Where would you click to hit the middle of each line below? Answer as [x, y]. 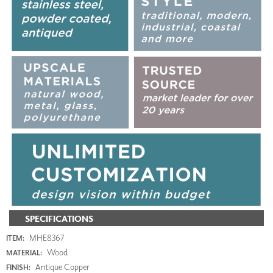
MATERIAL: [24, 253]
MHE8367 [46, 238]
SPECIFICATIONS [59, 218]
